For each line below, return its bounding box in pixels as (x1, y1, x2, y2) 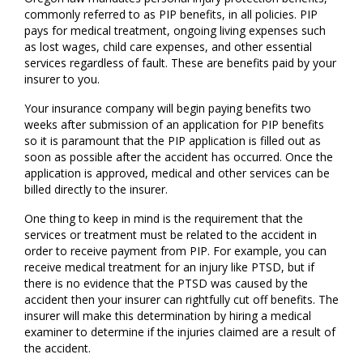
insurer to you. (24, 71, 100, 87)
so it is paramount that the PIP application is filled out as (24, 133, 321, 148)
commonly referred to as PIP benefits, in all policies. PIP (24, 6, 318, 22)
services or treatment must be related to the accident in (24, 227, 317, 242)
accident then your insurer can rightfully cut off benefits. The (24, 292, 339, 307)
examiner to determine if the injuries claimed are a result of (24, 324, 335, 340)
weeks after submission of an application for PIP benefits (24, 117, 324, 132)
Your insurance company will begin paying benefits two (24, 100, 311, 116)
